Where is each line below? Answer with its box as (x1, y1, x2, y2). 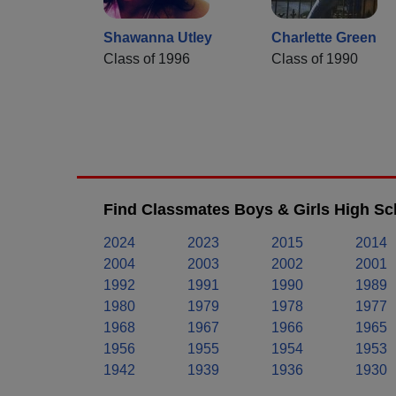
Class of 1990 (271, 50, 358, 66)
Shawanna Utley (103, 29, 212, 45)
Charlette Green (271, 29, 377, 45)
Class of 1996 (103, 50, 190, 66)
